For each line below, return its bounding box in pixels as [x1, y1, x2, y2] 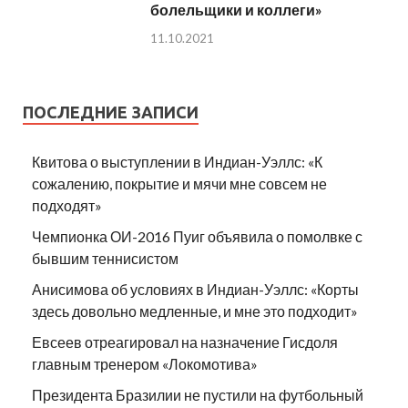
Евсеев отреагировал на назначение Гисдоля [32, 333, 338, 352]
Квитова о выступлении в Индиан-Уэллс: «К [32, 153, 322, 171]
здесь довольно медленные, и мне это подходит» [32, 302, 358, 321]
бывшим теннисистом [32, 250, 178, 268]
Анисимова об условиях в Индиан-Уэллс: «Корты [32, 280, 359, 299]
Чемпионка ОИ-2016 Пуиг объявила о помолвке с [32, 228, 362, 246]
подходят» [32, 197, 102, 215]
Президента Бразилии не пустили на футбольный [32, 386, 363, 404]
